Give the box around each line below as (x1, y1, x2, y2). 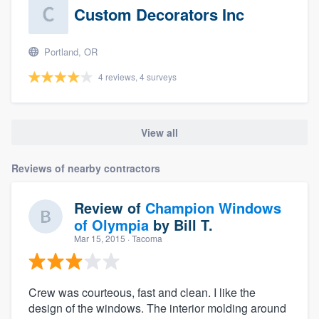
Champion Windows (145, 197, 281, 219)
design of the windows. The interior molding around (28, 300, 286, 317)
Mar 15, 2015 (74, 232, 125, 245)
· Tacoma (125, 232, 162, 245)
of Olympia (74, 214, 149, 236)
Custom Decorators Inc (74, 2, 244, 26)
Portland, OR (41, 44, 98, 58)
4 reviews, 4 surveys (98, 70, 177, 83)
